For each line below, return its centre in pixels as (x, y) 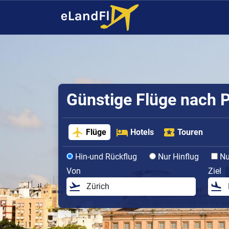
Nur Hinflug (177, 156)
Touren (190, 132)
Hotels (142, 132)
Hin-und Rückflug (105, 156)
